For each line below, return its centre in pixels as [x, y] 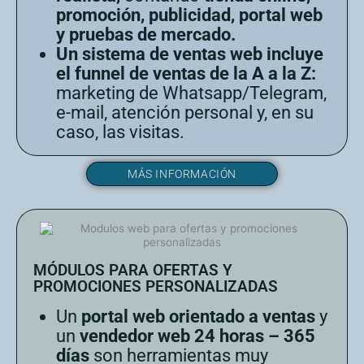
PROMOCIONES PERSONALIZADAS [156, 287]
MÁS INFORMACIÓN [182, 174]
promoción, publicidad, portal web [189, 15]
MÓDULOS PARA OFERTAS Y [133, 271]
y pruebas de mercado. [146, 35]
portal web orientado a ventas [198, 317]
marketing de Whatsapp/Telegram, [191, 93]
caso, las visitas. [120, 132]
